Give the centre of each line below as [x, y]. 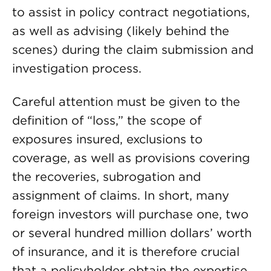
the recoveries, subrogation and [106, 177]
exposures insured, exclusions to [107, 139]
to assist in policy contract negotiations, [131, 12]
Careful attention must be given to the [126, 102]
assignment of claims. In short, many [121, 195]
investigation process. [77, 68]
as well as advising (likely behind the [121, 31]
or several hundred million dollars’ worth [132, 233]
